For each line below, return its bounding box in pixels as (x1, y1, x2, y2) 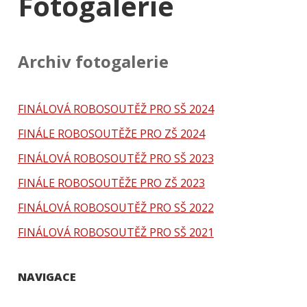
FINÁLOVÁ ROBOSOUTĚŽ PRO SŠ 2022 (17, 199, 214, 215)
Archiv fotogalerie (17, 49, 169, 73)
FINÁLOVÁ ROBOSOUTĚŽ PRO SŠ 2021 (17, 224, 214, 240)
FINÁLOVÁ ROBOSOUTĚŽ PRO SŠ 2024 (17, 101, 214, 116)
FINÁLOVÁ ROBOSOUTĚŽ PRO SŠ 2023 (17, 150, 214, 166)
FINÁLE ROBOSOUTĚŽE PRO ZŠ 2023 (17, 175, 205, 191)
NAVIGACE (17, 269, 76, 284)
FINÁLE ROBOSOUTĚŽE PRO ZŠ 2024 (17, 125, 205, 141)
